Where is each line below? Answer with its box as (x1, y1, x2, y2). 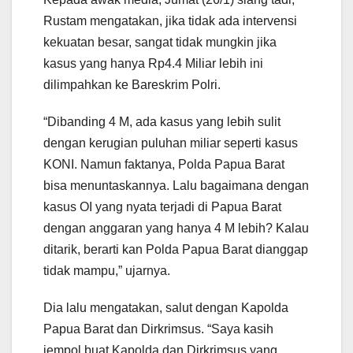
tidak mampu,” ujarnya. (43, 264, 170, 278)
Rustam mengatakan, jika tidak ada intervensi (43, 14, 297, 28)
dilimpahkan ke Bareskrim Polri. (43, 78, 221, 92)
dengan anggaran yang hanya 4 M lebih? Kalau (43, 221, 309, 236)
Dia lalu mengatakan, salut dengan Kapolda (43, 301, 288, 315)
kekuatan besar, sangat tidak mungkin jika (43, 35, 277, 50)
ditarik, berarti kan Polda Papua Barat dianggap (43, 243, 308, 257)
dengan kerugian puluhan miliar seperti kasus (43, 136, 298, 150)
